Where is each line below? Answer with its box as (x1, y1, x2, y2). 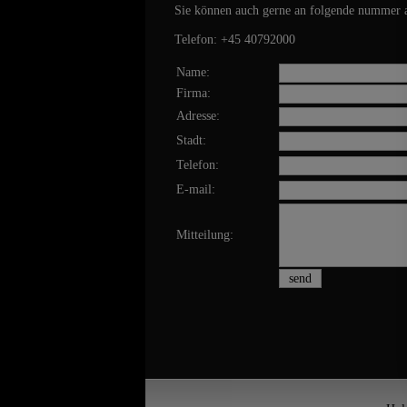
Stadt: (176, 134, 206, 148)
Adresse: (176, 109, 220, 124)
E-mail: (176, 183, 215, 197)
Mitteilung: (176, 228, 233, 243)
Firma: (176, 86, 211, 101)
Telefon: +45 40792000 (174, 33, 295, 47)
